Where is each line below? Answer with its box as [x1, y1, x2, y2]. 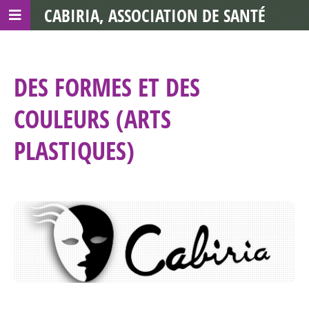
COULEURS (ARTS [14, 102, 171, 136]
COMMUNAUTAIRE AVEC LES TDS [47, 34, 262, 57]
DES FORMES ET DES [14, 70, 200, 104]
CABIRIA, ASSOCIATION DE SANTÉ [43, 3, 266, 27]
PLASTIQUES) [14, 134, 134, 168]
